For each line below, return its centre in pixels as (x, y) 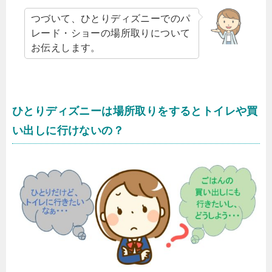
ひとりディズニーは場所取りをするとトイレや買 (135, 111)
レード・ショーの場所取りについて (111, 33)
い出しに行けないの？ (68, 130)
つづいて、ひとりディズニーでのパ (111, 18)
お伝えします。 (66, 47)
